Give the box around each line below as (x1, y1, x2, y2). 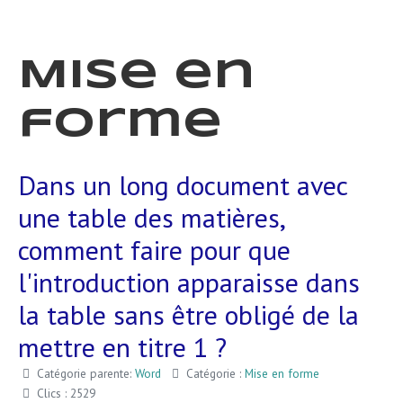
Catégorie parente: (33, 365, 135, 381)
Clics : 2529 (37, 385, 95, 401)
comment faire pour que (18, 232, 291, 267)
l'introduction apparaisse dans (18, 264, 360, 300)
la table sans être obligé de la (18, 297, 359, 332)
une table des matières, (18, 200, 284, 235)
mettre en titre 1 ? (18, 329, 227, 364)
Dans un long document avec (18, 167, 347, 202)
